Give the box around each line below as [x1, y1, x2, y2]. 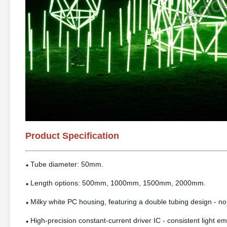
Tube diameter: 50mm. [30, 160, 105, 168]
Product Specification [25, 131, 119, 141]
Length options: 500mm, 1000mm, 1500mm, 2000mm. [30, 179, 208, 187]
